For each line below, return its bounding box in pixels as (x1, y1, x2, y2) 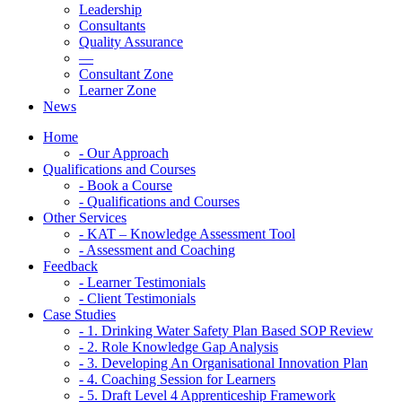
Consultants (79, 17, 145, 33)
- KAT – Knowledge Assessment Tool (79, 225, 295, 241)
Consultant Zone (79, 66, 173, 82)
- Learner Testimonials (79, 274, 205, 290)
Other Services (43, 209, 127, 225)
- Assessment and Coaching (79, 241, 235, 258)
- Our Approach (79, 144, 169, 161)
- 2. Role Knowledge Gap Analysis (79, 338, 278, 354)
